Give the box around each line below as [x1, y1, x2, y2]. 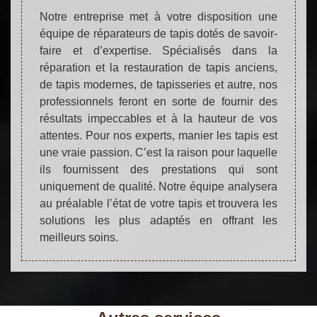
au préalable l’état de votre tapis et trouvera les [40, 197, 277, 209]
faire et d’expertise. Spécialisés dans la [40, 44, 277, 57]
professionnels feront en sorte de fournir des [40, 95, 277, 108]
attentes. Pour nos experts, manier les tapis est [40, 129, 277, 142]
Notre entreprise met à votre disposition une [40, 10, 277, 23]
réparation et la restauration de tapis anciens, [40, 61, 277, 74]
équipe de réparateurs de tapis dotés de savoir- [40, 27, 277, 40]
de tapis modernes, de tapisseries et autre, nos [40, 78, 277, 91]
